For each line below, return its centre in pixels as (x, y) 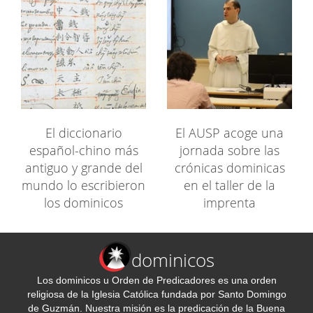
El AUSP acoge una (230, 133)
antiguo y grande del (83, 168)
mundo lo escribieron (83, 185)
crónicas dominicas (230, 168)
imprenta (230, 203)
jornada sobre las (230, 151)
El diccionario (83, 133)
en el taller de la (230, 185)
